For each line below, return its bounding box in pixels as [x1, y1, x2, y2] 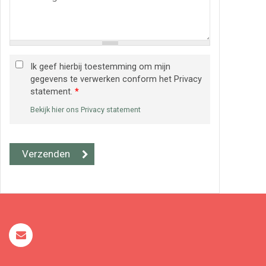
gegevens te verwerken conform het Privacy [30, 74, 202, 84]
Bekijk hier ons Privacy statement [30, 104, 141, 114]
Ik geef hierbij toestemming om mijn [30, 61, 170, 72]
